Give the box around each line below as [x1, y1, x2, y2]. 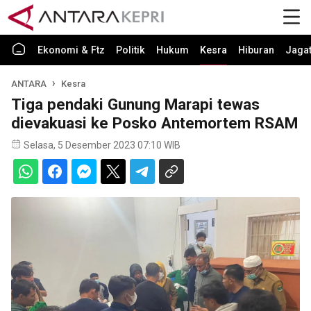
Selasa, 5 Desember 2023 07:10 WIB [24, 140, 180, 151]
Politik [116, 44, 145, 56]
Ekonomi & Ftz [37, 44, 105, 56]
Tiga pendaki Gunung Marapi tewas [11, 95, 260, 113]
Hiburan [238, 44, 274, 56]
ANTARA [11, 78, 47, 89]
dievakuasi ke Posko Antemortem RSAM [11, 114, 298, 132]
